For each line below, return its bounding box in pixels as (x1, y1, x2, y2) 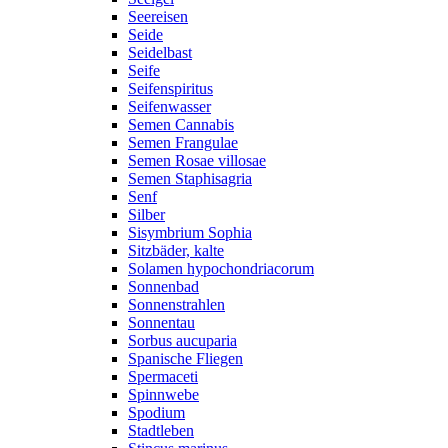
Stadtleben (128, 422, 194, 439)
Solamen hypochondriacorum (128, 260, 314, 277)
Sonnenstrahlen (128, 296, 225, 313)
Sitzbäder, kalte (128, 242, 224, 259)
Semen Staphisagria (128, 170, 252, 187)
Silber (128, 206, 165, 223)
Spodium (128, 404, 185, 421)
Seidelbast (128, 44, 192, 61)
